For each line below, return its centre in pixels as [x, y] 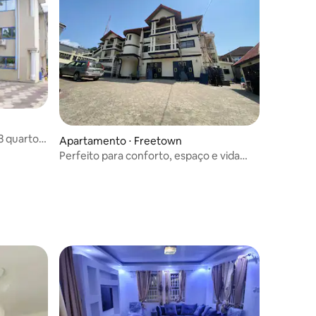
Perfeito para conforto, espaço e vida [150, 155]
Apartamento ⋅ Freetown [121, 140]
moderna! [83, 169]
